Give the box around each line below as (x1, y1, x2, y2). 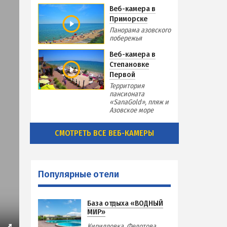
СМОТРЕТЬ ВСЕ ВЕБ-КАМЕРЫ (55, 128, 154, 138)
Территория (109, 81, 144, 90)
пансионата (109, 89, 144, 98)
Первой (109, 69, 135, 79)
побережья (109, 33, 142, 43)
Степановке (109, 59, 149, 69)
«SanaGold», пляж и (109, 97, 169, 106)
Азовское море (109, 105, 154, 115)
